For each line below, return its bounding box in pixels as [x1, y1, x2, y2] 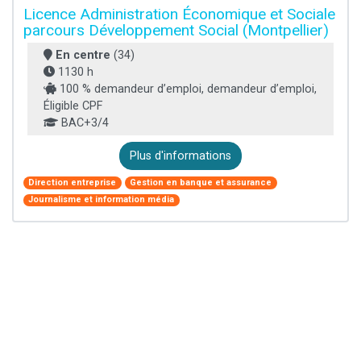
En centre [56, 48, 110, 63]
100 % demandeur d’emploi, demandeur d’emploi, [56, 82, 317, 97]
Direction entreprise [28, 176, 117, 188]
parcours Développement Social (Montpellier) [23, 21, 329, 40]
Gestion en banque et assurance [130, 176, 272, 188]
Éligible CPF [44, 99, 102, 114]
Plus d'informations [130, 149, 231, 164]
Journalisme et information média [28, 194, 175, 205]
